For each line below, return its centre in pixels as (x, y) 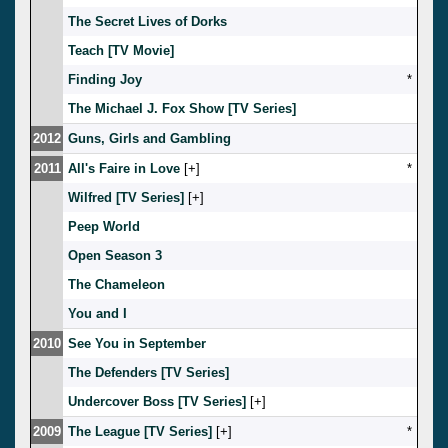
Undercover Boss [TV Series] (157, 401)
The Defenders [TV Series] (148, 372)
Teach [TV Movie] (121, 50)
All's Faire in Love (124, 168)
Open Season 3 (115, 255)
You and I (97, 313)
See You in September (137, 343)
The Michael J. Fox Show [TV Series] (182, 108)
